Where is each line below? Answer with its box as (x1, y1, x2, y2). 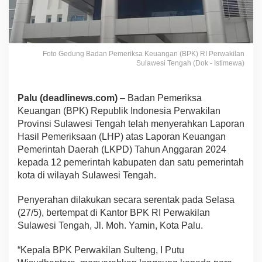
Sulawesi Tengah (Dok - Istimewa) (136, 58, 244, 67)
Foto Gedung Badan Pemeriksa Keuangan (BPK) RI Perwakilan (43, 49, 244, 58)
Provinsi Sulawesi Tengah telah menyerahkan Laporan (18, 118, 244, 129)
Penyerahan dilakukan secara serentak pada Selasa (18, 194, 235, 205)
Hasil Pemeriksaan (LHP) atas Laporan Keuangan (18, 131, 226, 142)
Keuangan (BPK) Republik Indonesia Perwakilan (18, 105, 220, 116)
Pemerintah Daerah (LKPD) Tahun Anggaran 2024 (18, 144, 226, 154)
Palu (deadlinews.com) (18, 92, 120, 103)
